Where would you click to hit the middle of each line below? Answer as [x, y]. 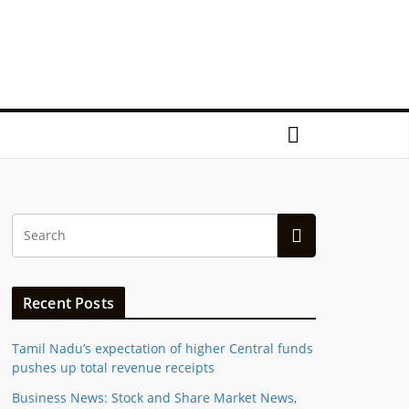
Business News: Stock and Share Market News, [154, 398]
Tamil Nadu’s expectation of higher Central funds [163, 348]
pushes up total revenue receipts [113, 367]
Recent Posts [68, 303]
